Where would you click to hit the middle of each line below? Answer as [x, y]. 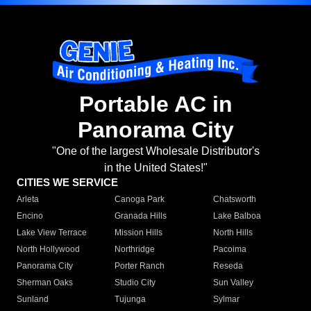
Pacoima [229, 250]
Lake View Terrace [52, 233]
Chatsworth [234, 200]
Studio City [135, 283]
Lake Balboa [237, 216]
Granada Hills [141, 216]
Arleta [28, 200]
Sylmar [226, 300]
